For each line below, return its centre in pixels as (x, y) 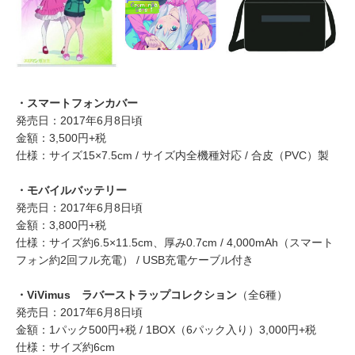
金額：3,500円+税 (61, 138)
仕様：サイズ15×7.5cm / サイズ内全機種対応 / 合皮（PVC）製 (172, 155)
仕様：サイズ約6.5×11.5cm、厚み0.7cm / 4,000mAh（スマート (175, 242)
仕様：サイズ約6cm (65, 347)
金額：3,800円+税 (61, 225)
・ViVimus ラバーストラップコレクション (126, 295)
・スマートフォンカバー (77, 103)
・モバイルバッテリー (71, 190)
